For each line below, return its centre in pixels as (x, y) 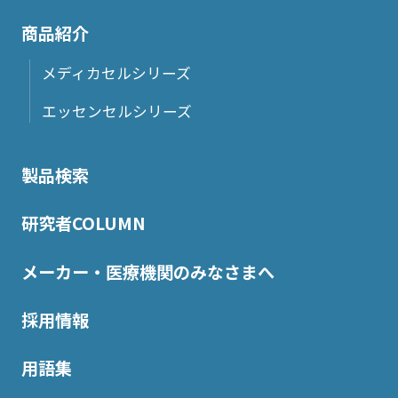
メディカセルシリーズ (116, 73)
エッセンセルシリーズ (116, 111)
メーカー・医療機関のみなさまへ (147, 271)
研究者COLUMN (83, 223)
